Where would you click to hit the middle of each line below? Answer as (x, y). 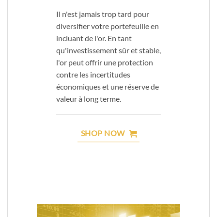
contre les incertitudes (93, 75)
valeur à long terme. (89, 99)
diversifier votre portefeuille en (108, 26)
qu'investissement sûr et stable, (108, 50)
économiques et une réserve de (108, 87)
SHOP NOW (103, 133)
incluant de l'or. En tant (94, 38)
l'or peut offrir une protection (105, 62)
